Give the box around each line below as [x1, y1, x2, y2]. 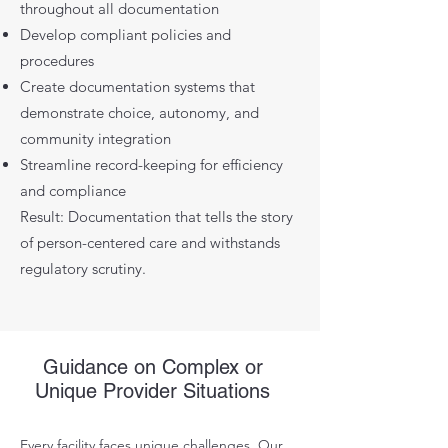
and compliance [20, 181, 126, 201]
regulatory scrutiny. [20, 259, 146, 279]
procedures [20, 51, 94, 71]
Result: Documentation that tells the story [20, 207, 293, 227]
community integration [20, 129, 171, 149]
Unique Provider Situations [35, 379, 270, 404]
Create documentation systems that [20, 77, 255, 97]
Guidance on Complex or [42, 355, 263, 380]
